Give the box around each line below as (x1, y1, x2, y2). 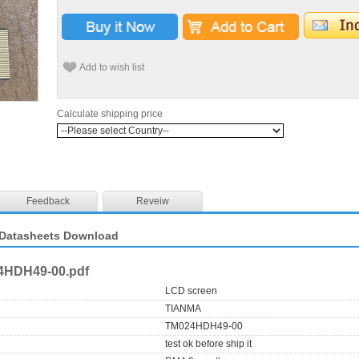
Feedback (26, 195, 70, 207)
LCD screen (165, 284, 218, 296)
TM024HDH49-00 (165, 320, 244, 332)
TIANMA (165, 302, 202, 314)
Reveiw (136, 195, 169, 207)
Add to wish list (79, 62, 144, 73)
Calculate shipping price (57, 108, 163, 119)
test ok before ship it (165, 337, 252, 349)
